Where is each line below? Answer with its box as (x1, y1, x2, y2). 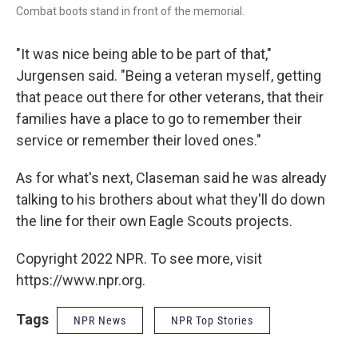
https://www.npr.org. (16, 272, 145, 288)
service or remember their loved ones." (16, 132, 261, 149)
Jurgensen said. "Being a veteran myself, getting (16, 67, 321, 84)
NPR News (74, 314, 126, 327)
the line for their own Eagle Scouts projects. (16, 213, 292, 229)
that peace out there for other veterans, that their (16, 89, 324, 105)
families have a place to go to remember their (16, 110, 302, 127)
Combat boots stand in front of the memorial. (16, 5, 245, 18)
